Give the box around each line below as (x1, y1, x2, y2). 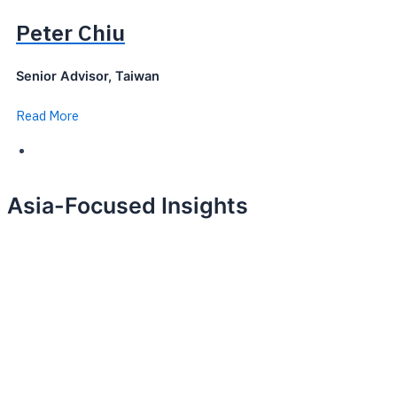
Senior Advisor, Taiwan (16, 67, 160, 84)
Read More (16, 107, 79, 125)
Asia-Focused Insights (7, 192, 248, 220)
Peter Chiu (16, 18, 125, 48)
